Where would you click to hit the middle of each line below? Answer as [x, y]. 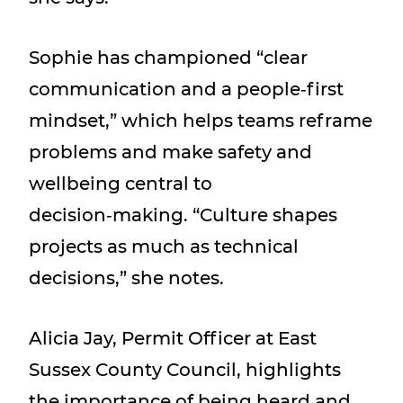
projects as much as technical [164, 246]
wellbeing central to [121, 184]
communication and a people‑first [186, 89]
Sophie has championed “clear [168, 58]
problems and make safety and [170, 152]
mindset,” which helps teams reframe [201, 121]
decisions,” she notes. [126, 278]
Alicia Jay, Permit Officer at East [173, 338]
